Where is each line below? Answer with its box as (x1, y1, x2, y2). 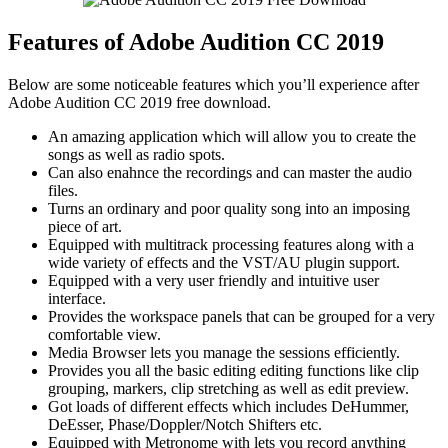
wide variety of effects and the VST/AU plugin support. (48, 254, 400, 272)
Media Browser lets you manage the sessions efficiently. (48, 344, 400, 362)
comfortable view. (48, 326, 161, 344)
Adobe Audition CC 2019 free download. (8, 94, 271, 112)
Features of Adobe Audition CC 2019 (8, 29, 384, 56)
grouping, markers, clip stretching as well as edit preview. (48, 380, 409, 398)
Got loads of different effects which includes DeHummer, (48, 398, 409, 416)
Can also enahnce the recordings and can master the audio (48, 164, 412, 182)
